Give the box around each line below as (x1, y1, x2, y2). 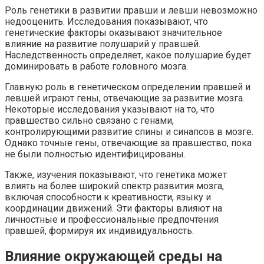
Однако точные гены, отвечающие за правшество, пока (5, 137, 252, 149)
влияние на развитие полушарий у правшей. (5, 38, 200, 50)
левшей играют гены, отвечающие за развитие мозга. (5, 93, 245, 104)
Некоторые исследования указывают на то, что (5, 104, 214, 115)
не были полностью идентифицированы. (5, 148, 186, 160)
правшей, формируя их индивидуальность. (5, 225, 194, 237)
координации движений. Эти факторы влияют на (5, 203, 222, 214)
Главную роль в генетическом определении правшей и (5, 81, 250, 93)
